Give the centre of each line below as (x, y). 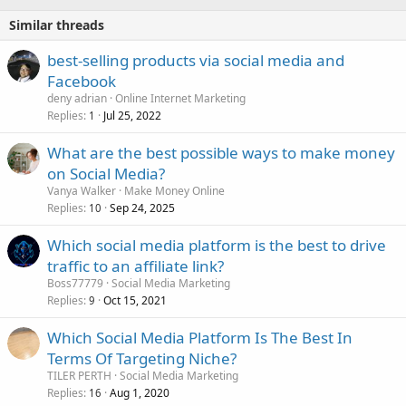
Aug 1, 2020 (140, 393)
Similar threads (57, 25)
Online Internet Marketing (180, 99)
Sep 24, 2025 (142, 208)
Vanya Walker (82, 191)
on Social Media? (106, 174)
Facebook (82, 82)
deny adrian (77, 99)
